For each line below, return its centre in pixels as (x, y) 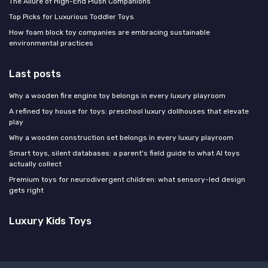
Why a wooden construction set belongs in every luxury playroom (121, 137)
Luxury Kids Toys (50, 220)
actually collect (35, 164)
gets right (26, 190)
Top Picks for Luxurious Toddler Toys (71, 16)
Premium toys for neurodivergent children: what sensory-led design (127, 179)
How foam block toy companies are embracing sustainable (109, 32)
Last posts (35, 73)
